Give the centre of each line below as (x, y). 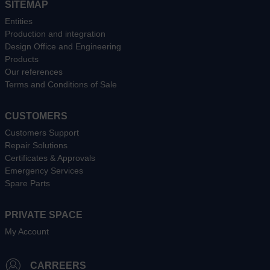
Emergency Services (44, 170)
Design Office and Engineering (63, 46)
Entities (19, 21)
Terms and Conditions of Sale (61, 84)
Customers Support (42, 132)
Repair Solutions (36, 145)
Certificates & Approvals (50, 158)
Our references (34, 71)
